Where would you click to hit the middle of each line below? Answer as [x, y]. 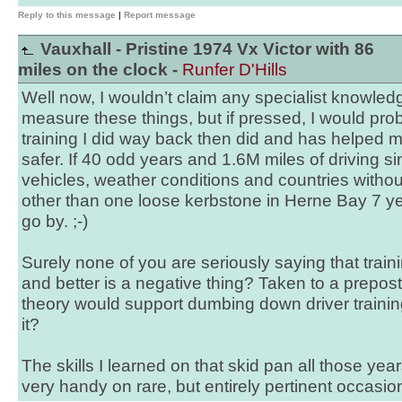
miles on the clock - [100, 70]
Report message [160, 15]
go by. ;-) [55, 221]
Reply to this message [67, 15]
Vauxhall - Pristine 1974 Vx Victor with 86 [205, 49]
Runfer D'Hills [235, 70]
